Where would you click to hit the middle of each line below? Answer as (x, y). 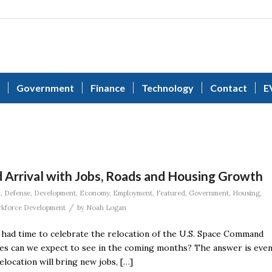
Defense (17, 193)
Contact (229, 88)
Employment (133, 193)
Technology (168, 88)
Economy (94, 193)
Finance (108, 88)
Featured (171, 193)
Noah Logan (106, 208)
